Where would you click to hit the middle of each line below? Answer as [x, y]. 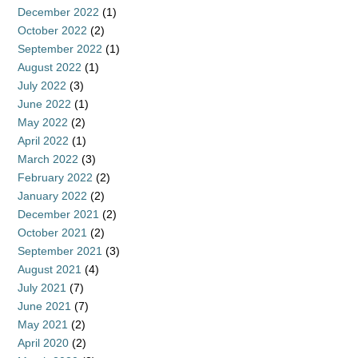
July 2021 [42, 288]
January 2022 [52, 196]
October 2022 [52, 31]
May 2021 [43, 325]
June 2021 [44, 306]
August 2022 [50, 68]
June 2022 [44, 104]
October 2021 [52, 233]
